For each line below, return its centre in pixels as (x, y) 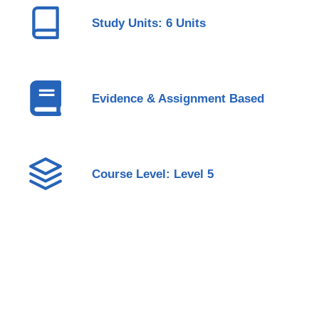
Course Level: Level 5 (152, 174)
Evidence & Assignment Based (178, 98)
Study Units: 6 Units (148, 23)
